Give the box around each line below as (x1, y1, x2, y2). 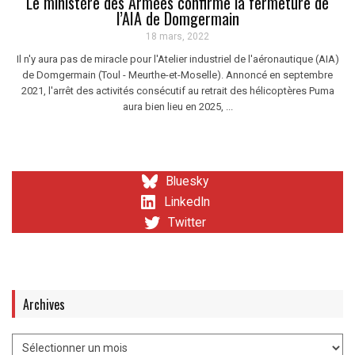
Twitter (168, 215, 206, 230)
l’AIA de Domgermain (116, 6, 239, 30)
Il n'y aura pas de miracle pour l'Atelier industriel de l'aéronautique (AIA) (16, 52, 339, 65)
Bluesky (166, 174, 208, 189)
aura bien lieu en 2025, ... (122, 100, 233, 113)
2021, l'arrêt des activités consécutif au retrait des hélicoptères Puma (21, 84, 334, 97)
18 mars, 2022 (146, 30, 209, 42)
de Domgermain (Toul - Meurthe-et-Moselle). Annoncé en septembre (22, 68, 333, 81)
